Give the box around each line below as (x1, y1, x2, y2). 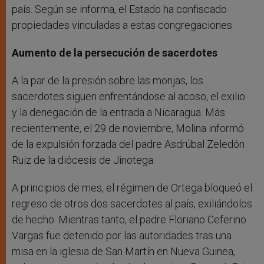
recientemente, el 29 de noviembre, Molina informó (12, 122, 244, 135)
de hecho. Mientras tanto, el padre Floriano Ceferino (12, 213, 246, 226)
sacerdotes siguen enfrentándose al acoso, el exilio (12, 90, 245, 103)
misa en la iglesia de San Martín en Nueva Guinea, (12, 245, 235, 258)
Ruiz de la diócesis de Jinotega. (12, 154, 155, 167)
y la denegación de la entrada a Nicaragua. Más (12, 106, 225, 119)
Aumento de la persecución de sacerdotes (12, 47, 217, 60)
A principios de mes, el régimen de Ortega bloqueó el (12, 181, 252, 194)
